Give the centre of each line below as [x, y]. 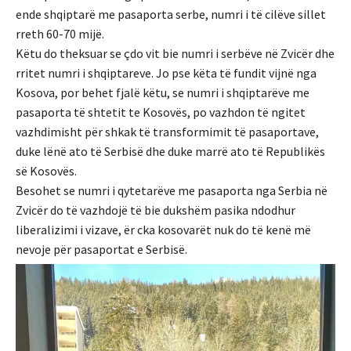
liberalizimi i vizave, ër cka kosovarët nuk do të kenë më [163, 230]
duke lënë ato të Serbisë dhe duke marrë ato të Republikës [170, 152]
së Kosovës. [46, 171]
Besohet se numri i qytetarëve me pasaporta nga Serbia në [172, 191]
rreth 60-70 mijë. [60, 34]
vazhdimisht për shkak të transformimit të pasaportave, [167, 132]
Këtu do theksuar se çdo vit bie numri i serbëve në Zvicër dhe [175, 54]
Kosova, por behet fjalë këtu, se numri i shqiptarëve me [163, 93]
